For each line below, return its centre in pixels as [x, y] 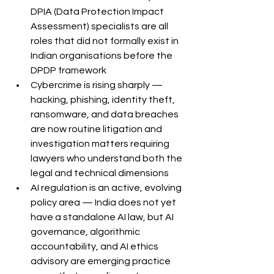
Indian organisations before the [102, 55]
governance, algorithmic [86, 231]
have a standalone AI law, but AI [103, 217]
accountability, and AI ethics [95, 246]
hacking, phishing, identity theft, [104, 99]
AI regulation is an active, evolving [107, 187]
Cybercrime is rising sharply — [98, 85]
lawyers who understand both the [107, 158]
